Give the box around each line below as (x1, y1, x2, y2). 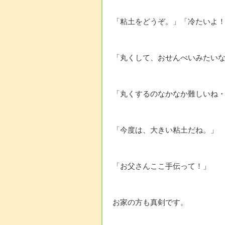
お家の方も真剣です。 (113, 198, 188, 207)
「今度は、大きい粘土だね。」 (113, 126, 218, 135)
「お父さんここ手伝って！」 (113, 162, 210, 171)
